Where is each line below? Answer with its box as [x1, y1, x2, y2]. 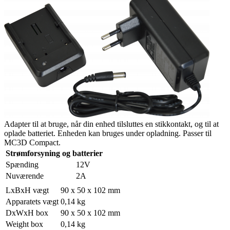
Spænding [6, 160, 39, 169]
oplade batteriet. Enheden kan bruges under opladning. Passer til [4, 128, 212, 138]
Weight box [6, 219, 43, 228]
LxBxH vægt [6, 185, 49, 195]
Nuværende [6, 171, 44, 180]
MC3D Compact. [4, 138, 61, 147]
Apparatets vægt [6, 197, 59, 206]
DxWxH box [6, 208, 48, 217]
